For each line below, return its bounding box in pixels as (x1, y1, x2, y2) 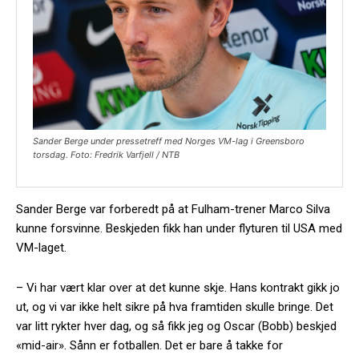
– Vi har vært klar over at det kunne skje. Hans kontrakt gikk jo (16, 280, 340, 295)
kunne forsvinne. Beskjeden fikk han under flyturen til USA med (16, 220, 342, 236)
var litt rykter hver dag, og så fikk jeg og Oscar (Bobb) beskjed (16, 318, 337, 333)
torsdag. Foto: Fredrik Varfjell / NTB (33, 148, 179, 160)
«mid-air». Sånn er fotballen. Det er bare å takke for (16, 337, 283, 353)
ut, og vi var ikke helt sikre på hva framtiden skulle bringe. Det (16, 299, 333, 314)
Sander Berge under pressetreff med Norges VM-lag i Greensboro (33, 135, 305, 147)
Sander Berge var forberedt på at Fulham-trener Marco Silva (16, 201, 330, 216)
